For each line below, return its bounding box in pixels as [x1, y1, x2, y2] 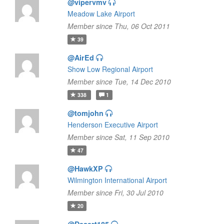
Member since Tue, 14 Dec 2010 [67, 76, 171, 86]
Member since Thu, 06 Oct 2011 [67, 21, 170, 31]
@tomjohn [67, 108, 103, 118]
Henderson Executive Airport [67, 119, 158, 129]
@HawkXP [67, 163, 103, 173]
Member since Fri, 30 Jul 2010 [67, 187, 163, 197]
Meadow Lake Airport [67, 8, 135, 18]
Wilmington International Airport [67, 175, 167, 185]
